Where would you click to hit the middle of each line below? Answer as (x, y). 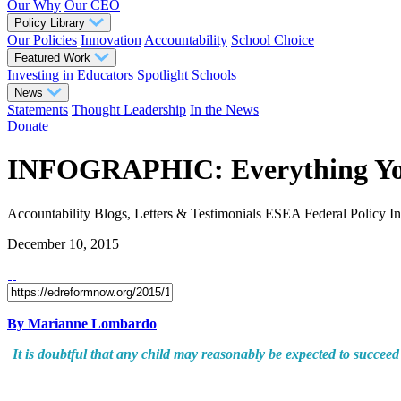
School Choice (273, 40)
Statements (38, 110)
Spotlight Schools (187, 75)
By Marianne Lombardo (82, 323)
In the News (224, 110)
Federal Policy (345, 213)
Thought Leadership (129, 110)
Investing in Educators (70, 75)
